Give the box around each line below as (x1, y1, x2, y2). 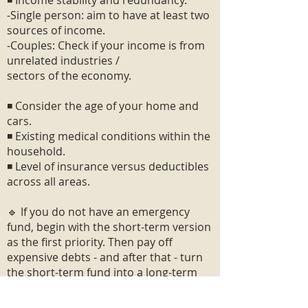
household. (7, 144, 65, 159)
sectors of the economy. (7, 68, 131, 83)
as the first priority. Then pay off (7, 234, 173, 250)
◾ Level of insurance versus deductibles (7, 159, 209, 174)
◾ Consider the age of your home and (7, 98, 199, 113)
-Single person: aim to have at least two (7, 8, 210, 23)
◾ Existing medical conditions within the (7, 129, 210, 144)
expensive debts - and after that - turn (7, 250, 203, 265)
